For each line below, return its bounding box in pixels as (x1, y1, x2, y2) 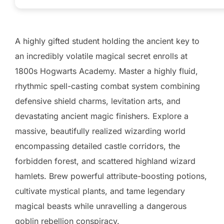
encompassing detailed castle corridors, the (15, 141, 180, 151)
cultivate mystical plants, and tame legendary (15, 186, 185, 196)
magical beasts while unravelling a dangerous (15, 201, 186, 211)
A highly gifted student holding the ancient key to (15, 36, 199, 46)
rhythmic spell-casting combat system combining (15, 81, 200, 91)
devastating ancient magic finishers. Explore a (15, 111, 188, 121)
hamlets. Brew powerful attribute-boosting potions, (15, 171, 207, 181)
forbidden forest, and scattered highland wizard (15, 156, 195, 166)
